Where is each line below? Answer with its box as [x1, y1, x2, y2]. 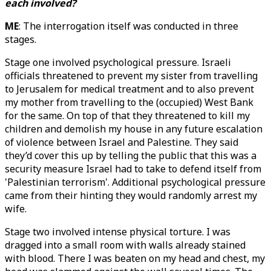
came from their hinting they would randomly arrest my [5, 189, 257, 202]
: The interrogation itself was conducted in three [19, 19, 238, 33]
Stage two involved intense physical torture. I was [5, 225, 230, 238]
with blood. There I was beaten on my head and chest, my [5, 252, 265, 265]
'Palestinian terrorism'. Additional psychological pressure [5, 175, 266, 189]
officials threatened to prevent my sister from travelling [5, 69, 258, 82]
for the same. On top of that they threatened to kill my [5, 109, 250, 122]
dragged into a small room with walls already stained [5, 238, 246, 252]
